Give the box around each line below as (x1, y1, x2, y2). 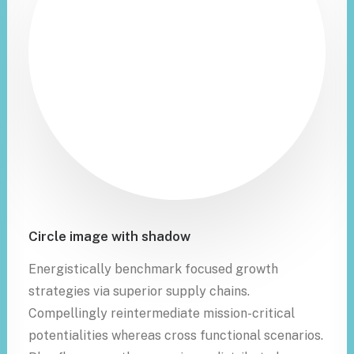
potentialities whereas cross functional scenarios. (28, 328, 323, 343)
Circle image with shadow (28, 228, 190, 244)
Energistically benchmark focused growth (28, 262, 278, 277)
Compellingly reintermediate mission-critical (28, 306, 295, 321)
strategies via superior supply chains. (28, 284, 250, 299)
